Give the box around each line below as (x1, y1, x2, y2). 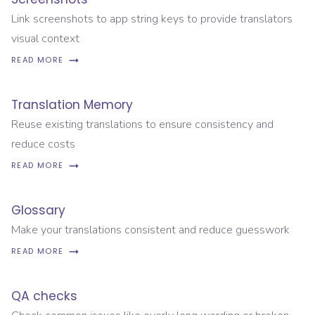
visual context (11, 30, 79, 46)
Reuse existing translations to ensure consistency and (11, 116, 274, 132)
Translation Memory (11, 96, 133, 113)
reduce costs (11, 136, 75, 152)
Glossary (11, 201, 65, 219)
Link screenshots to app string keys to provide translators (11, 11, 292, 27)
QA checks (11, 287, 77, 304)
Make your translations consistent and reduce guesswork (11, 221, 290, 238)
